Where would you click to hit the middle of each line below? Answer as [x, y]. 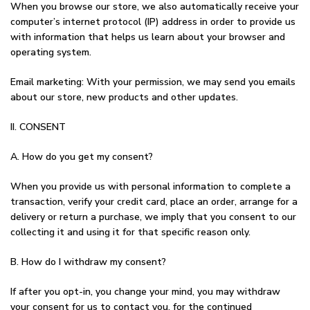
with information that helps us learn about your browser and [148, 37]
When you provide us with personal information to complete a [151, 186]
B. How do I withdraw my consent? [88, 262]
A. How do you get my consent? [82, 157]
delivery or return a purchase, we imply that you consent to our [153, 217]
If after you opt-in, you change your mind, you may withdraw [145, 292]
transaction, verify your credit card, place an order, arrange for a [154, 202]
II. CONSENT [38, 127]
